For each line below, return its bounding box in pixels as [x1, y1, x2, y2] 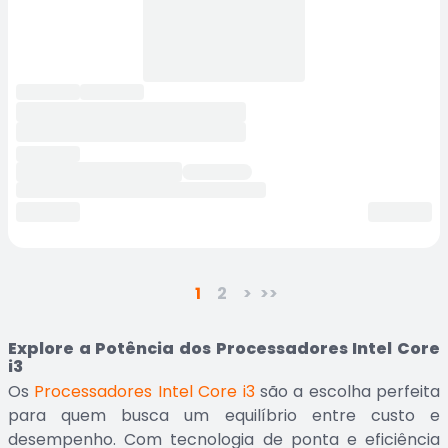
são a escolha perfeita [254, 380, 440, 403]
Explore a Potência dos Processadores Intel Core [8, 337, 440, 360]
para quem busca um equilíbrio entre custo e [8, 404, 440, 427]
